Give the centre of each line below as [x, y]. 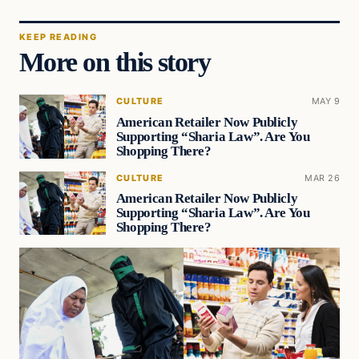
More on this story [115, 61]
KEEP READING [58, 36]
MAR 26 [322, 177]
